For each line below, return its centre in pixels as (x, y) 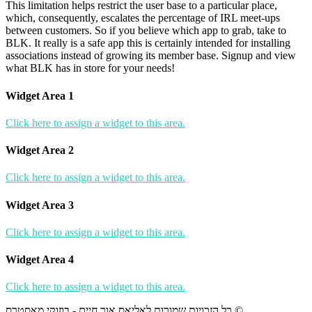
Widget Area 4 (40, 260)
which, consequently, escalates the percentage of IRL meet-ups (143, 18)
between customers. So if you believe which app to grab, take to (146, 31)
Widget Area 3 (40, 205)
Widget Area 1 (40, 95)
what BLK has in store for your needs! (90, 68)
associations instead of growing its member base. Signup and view (151, 56)
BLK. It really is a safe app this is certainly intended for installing (148, 43)
